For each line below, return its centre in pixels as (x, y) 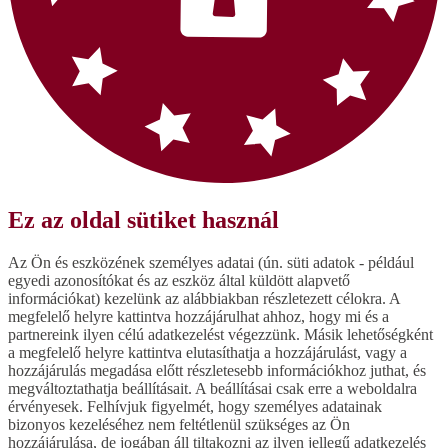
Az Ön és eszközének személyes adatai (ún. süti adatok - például (211, 263)
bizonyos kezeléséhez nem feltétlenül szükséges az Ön (179, 425)
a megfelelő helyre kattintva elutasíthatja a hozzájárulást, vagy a (207, 353)
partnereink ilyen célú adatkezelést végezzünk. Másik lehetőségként (220, 335)
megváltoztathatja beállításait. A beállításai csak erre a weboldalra (212, 389)
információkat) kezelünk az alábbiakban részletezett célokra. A (204, 299)
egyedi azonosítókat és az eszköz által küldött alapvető (179, 281)
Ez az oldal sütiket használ (143, 220)
